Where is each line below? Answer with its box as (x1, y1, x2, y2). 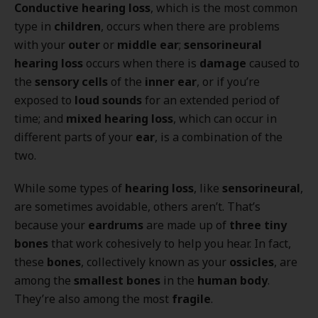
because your (14, 217, 88, 233)
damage (199, 55, 246, 71)
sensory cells (35, 74, 108, 89)
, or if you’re (197, 74, 260, 89)
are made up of (143, 217, 229, 233)
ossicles (229, 254, 274, 270)
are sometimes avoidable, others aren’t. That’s (14, 199, 261, 214)
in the (160, 273, 197, 288)
